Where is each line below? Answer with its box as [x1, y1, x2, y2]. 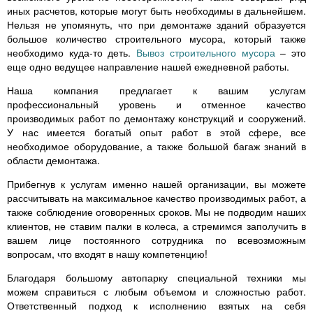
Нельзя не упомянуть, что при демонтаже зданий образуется [7, 17, 306, 32]
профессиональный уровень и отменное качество [7, 97, 306, 112]
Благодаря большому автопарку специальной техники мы [7, 270, 306, 285]
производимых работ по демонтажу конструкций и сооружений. [7, 111, 306, 126]
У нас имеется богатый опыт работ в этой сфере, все [7, 125, 306, 140]
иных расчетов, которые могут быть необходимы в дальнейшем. [7, 3, 306, 18]
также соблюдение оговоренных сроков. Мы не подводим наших [7, 205, 306, 219]
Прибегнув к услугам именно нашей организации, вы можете [7, 177, 306, 191]
